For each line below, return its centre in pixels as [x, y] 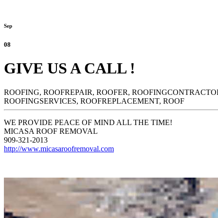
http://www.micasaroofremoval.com [59, 148]
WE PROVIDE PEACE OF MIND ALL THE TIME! [88, 122]
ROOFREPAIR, [69, 92]
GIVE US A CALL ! [70, 68]
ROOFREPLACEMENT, [121, 101]
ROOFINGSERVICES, [41, 101]
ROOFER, [113, 92]
